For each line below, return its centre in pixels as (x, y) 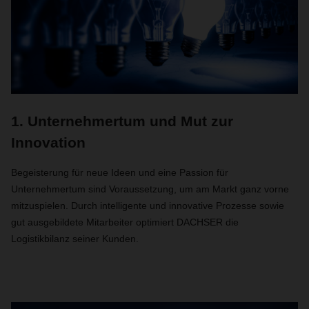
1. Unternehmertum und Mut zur (122, 121)
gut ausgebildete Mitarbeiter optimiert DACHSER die (125, 222)
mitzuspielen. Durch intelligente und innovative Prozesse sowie (148, 206)
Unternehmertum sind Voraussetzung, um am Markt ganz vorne (150, 189)
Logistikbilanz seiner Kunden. (75, 239)
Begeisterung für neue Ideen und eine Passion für (120, 172)
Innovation (48, 142)
